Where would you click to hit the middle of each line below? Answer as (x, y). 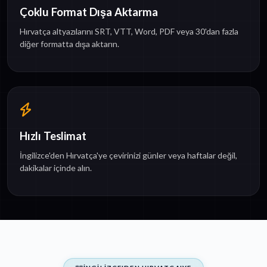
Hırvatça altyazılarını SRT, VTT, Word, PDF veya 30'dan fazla (129, 32)
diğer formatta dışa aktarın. (69, 44)
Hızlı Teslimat (53, 136)
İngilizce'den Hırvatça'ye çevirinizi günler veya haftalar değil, (128, 156)
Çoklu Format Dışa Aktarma (89, 12)
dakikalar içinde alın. (56, 168)
